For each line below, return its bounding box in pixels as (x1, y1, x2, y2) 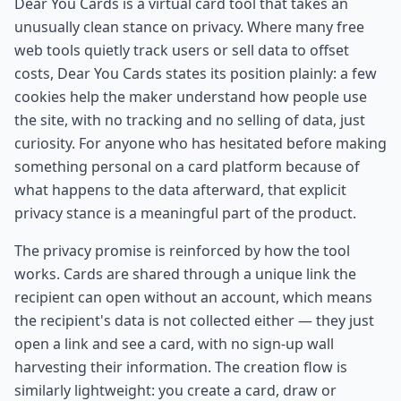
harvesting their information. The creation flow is (14, 356, 347, 377)
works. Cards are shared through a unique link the (14, 263, 356, 284)
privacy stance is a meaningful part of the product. (14, 202, 356, 223)
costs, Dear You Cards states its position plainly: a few (14, 63, 377, 83)
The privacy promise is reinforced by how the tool (14, 240, 350, 260)
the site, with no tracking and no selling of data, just (14, 109, 365, 130)
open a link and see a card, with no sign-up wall (14, 333, 334, 354)
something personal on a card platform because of (14, 156, 360, 176)
